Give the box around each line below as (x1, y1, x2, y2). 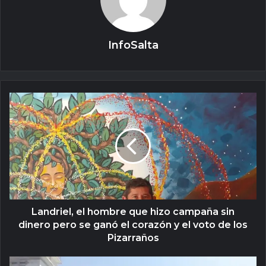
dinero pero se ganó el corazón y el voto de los (18, 219, 248, 231)
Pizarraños (107, 232, 159, 244)
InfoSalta (107, 39, 159, 52)
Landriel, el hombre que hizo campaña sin (31, 206, 235, 218)
